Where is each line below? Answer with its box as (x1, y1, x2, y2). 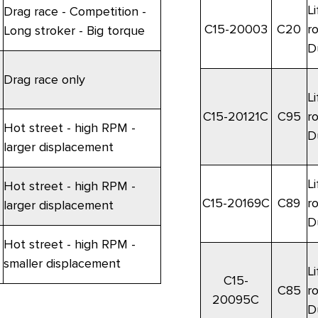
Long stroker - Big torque (3, 23, 145, 39)
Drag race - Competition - (3, 4, 146, 20)
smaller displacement (3, 256, 121, 272)
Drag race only (3, 72, 85, 88)
